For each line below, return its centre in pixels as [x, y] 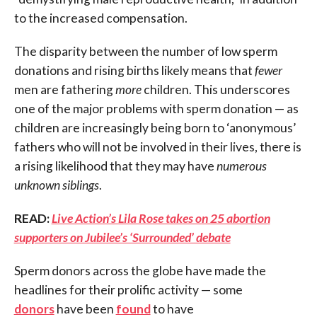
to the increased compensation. [100, 18]
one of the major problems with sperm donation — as [156, 108]
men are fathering [64, 89]
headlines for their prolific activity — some [128, 289]
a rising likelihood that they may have [115, 166]
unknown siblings [56, 185]
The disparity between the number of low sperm [145, 51]
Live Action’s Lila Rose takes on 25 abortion [161, 218]
